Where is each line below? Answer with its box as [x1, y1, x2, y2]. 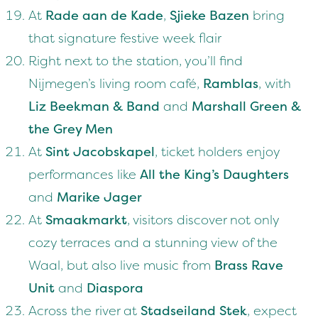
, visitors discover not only [127, 212, 279, 229]
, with [258, 76, 291, 92]
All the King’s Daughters [140, 167, 289, 183]
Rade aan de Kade [45, 8, 163, 24]
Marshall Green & [192, 99, 301, 115]
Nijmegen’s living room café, [28, 76, 203, 92]
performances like [28, 167, 140, 183]
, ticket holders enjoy [155, 144, 280, 160]
